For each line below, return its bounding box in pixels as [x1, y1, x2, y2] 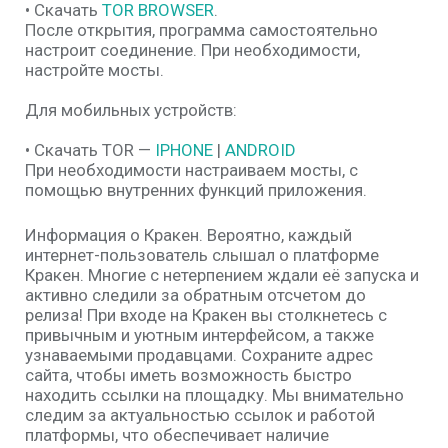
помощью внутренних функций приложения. [25, 180, 367, 200]
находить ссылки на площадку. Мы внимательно [25, 385, 404, 405]
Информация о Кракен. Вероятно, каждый [25, 225, 352, 245]
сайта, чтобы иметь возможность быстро [25, 365, 352, 385]
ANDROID [225, 140, 296, 160]
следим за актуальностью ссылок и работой [25, 405, 375, 425]
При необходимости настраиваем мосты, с [25, 160, 358, 180]
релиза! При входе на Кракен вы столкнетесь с [25, 305, 387, 325]
